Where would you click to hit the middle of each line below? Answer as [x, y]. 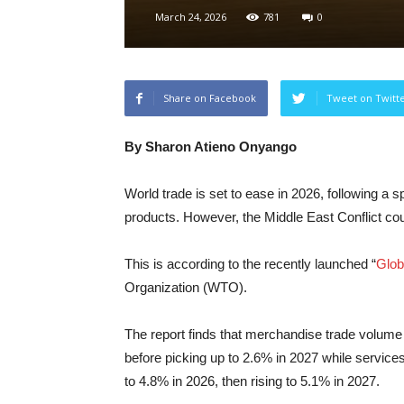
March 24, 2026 [191, 17]
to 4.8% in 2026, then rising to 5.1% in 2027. [252, 381]
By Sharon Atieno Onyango [211, 147]
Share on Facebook [210, 98]
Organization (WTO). [186, 287]
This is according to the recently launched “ [250, 264]
